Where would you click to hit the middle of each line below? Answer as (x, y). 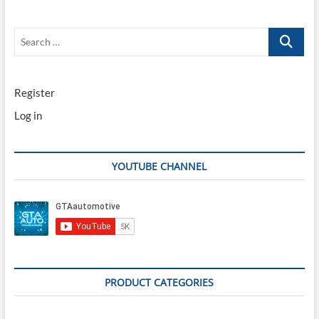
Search (285, 35)
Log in (28, 115)
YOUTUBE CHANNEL (159, 166)
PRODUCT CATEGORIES (159, 282)
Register (34, 92)
